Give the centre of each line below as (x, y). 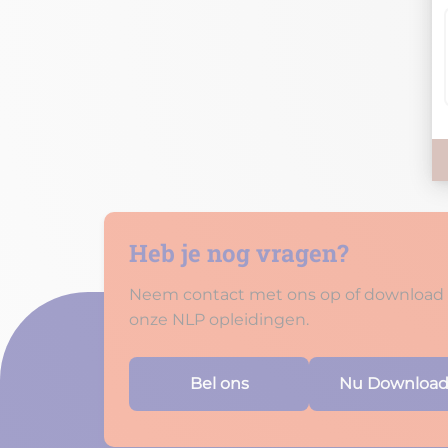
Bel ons (219, 383)
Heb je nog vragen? (239, 253)
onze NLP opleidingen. (219, 319)
